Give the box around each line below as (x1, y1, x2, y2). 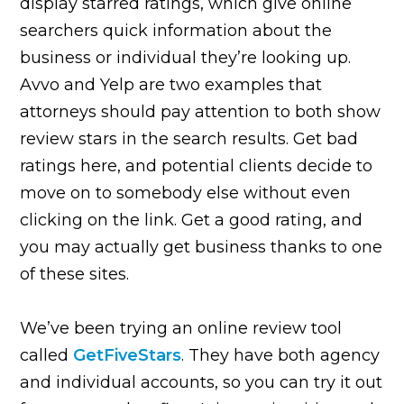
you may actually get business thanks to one (20, 236, 383, 257)
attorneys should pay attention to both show (20, 101, 381, 122)
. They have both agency (181, 344, 381, 365)
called (20, 344, 74, 365)
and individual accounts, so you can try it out (20, 372, 383, 392)
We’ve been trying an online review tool (20, 317, 343, 338)
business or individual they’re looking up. (20, 47, 352, 68)
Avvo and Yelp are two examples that (20, 74, 323, 95)
